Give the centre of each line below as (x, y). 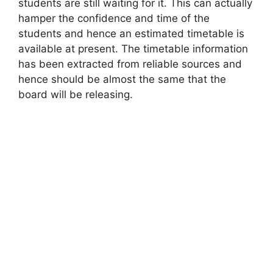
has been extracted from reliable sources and (130, 64)
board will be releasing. (76, 94)
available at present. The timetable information (133, 48)
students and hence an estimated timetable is (131, 33)
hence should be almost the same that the (122, 79)
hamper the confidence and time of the (114, 18)
